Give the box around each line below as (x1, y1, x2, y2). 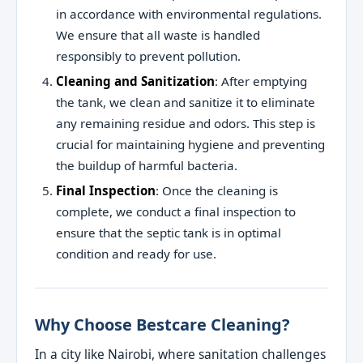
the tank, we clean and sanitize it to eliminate (55, 94, 315, 111)
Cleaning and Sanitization (55, 73, 215, 90)
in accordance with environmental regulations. (55, 5, 322, 22)
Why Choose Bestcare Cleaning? (35, 314, 291, 336)
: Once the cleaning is (155, 182, 278, 199)
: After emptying (214, 73, 307, 90)
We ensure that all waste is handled (55, 26, 260, 43)
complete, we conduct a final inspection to (55, 203, 296, 220)
